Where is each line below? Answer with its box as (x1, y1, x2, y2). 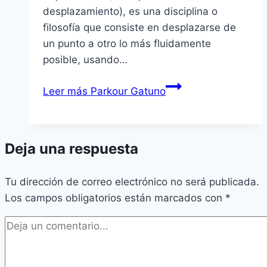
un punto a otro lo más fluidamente (43, 37, 211, 49)
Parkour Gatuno (88, 85, 166, 97)
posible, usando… (43, 53, 128, 66)
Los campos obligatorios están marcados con (5, 191, 225, 204)
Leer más (43, 85, 88, 97)
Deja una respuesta (5, 139, 138, 157)
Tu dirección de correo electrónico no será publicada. (5, 175, 259, 188)
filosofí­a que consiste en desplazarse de (43, 21, 236, 33)
